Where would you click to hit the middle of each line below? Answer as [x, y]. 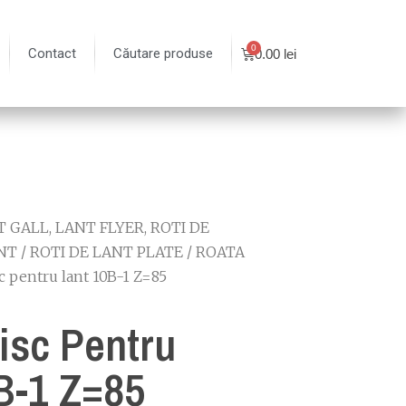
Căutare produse [164, 53]
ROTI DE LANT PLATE [106, 252]
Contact [53, 53]
